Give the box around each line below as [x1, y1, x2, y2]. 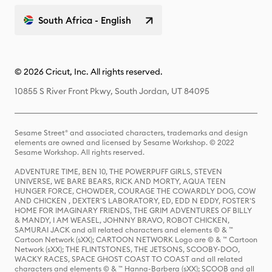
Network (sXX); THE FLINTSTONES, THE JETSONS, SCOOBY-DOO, [15, 245, 240, 254]
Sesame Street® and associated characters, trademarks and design [15, 128, 248, 137]
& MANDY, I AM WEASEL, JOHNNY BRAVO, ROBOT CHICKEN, [15, 216, 229, 225]
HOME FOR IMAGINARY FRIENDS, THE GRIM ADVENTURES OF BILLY [15, 206, 252, 215]
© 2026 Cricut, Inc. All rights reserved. [15, 66, 163, 77]
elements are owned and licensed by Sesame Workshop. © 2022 [15, 138, 234, 147]
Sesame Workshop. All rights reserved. [15, 148, 144, 157]
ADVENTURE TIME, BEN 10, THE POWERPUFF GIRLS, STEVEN [15, 167, 222, 176]
